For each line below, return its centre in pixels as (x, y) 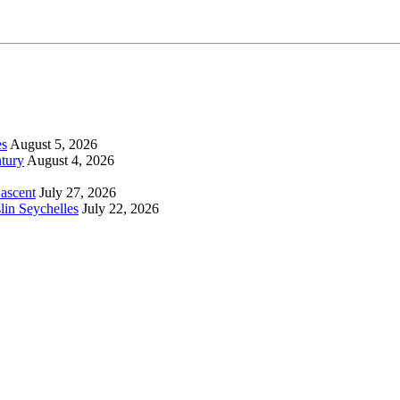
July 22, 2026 (121, 209)
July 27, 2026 (78, 193)
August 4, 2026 (71, 161)
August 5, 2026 (54, 145)
